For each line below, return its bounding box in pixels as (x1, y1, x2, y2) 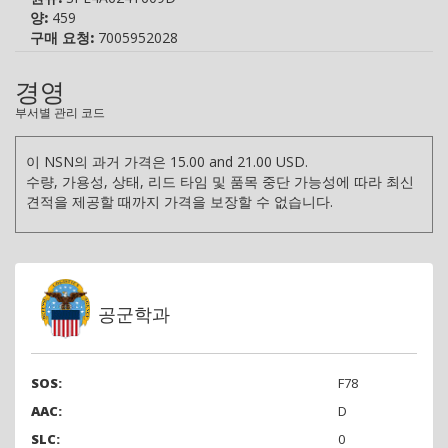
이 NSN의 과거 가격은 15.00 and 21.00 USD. (26, 151, 308, 171)
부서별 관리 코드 (15, 103, 105, 120)
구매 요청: (30, 27, 94, 47)
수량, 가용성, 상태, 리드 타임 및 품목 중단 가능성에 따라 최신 (26, 171, 414, 191)
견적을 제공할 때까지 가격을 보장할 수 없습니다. (26, 191, 333, 211)
